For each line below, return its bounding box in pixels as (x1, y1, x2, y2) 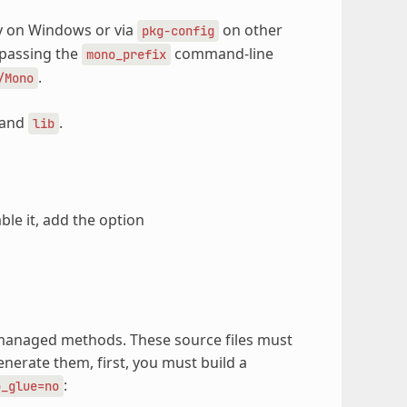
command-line (170, 43, 273, 64)
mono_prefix (85, 45, 166, 63)
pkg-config (141, 22, 214, 39)
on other (218, 19, 283, 40)
